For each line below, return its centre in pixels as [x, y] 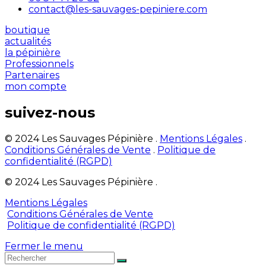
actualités [28, 42]
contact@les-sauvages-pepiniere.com [118, 9]
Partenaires [32, 75]
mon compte [36, 87]
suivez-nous [50, 113]
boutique [27, 30]
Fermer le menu [44, 246]
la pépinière [33, 53]
